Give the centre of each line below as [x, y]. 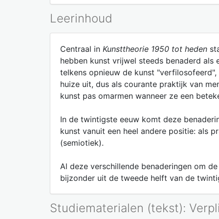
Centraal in [81, 49]
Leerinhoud [81, 18]
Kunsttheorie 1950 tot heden [155, 49]
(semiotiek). [82, 142]
